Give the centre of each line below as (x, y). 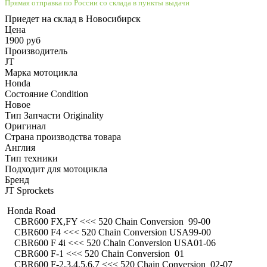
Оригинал (25, 126)
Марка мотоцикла (41, 72)
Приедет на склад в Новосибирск (73, 18)
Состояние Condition (46, 94)
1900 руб (23, 40)
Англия (20, 147)
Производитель (36, 51)
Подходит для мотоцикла (56, 169)
